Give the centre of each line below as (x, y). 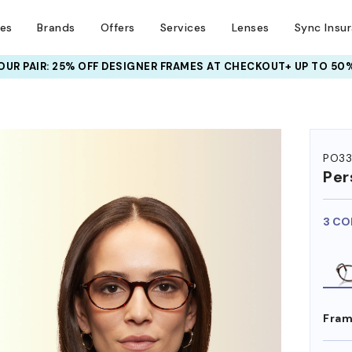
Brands (56, 27)
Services (183, 27)
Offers (117, 27)
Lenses (250, 27)
